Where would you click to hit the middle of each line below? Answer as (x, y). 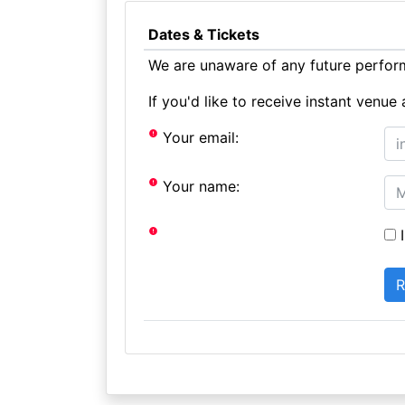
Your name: (199, 186)
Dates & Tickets (203, 34)
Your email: (199, 137)
